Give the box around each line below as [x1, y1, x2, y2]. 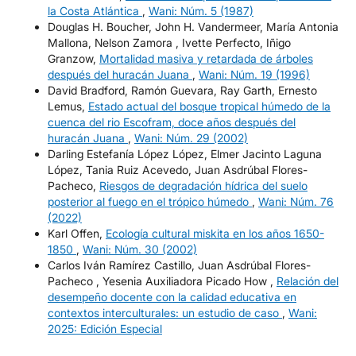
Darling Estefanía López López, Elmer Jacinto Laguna [47, 147, 322, 161]
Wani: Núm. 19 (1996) [198, 68, 310, 82]
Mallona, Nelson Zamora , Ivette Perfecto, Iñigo [47, 36, 291, 50]
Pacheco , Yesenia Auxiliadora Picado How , [47, 274, 277, 288]
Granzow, [47, 52, 99, 66]
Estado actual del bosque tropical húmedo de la [87, 99, 331, 114]
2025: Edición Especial [47, 322, 162, 336]
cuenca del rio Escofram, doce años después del [47, 115, 296, 130]
